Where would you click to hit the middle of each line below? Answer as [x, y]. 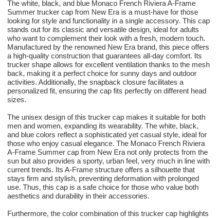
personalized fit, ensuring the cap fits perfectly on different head [107, 91]
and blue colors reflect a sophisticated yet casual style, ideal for [107, 135]
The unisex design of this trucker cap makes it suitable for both [106, 117]
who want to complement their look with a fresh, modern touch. [106, 38]
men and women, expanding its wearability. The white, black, [103, 126]
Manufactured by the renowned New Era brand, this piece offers [108, 47]
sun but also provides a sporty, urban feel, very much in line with [109, 161]
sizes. [17, 100]
